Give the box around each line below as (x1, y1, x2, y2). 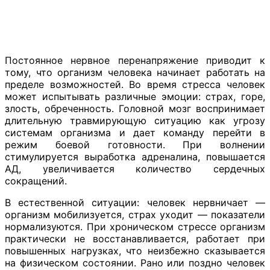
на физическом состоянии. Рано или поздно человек (5, 256, 265, 269)
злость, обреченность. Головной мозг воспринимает (5, 102, 265, 115)
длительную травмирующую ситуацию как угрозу (5, 114, 265, 127)
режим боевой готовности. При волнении (5, 138, 265, 151)
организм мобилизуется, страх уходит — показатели (5, 208, 265, 221)
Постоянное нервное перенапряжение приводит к (5, 54, 265, 66)
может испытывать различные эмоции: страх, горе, (5, 90, 265, 102)
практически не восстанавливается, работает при (5, 232, 265, 245)
